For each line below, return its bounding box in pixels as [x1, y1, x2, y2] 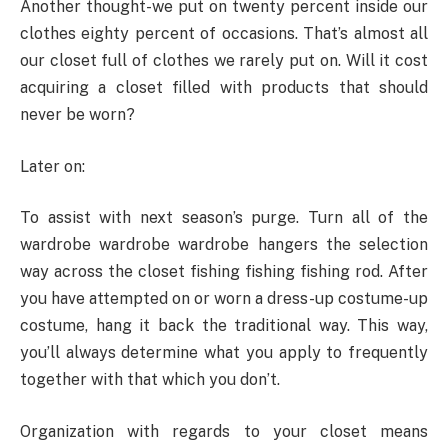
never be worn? [20, 105, 135, 125]
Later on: [20, 156, 85, 176]
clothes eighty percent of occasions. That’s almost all [20, 24, 428, 44]
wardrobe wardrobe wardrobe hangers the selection [20, 235, 428, 255]
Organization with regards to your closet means [20, 421, 428, 441]
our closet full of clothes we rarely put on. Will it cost [20, 51, 428, 71]
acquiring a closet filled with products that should [20, 78, 428, 98]
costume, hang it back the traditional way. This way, [20, 316, 428, 336]
